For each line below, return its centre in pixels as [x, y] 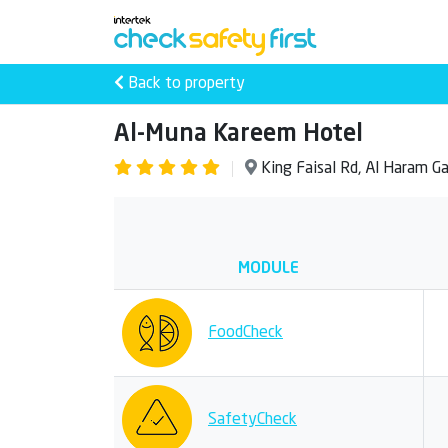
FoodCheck [245, 333]
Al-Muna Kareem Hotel [238, 135]
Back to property [184, 84]
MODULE [268, 269]
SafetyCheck [252, 420]
